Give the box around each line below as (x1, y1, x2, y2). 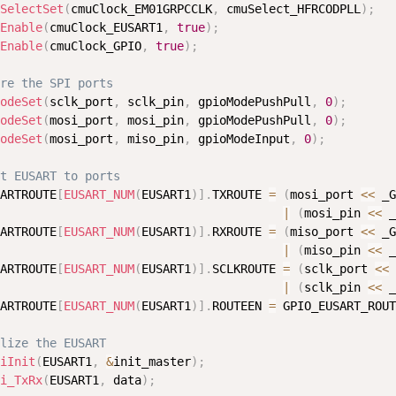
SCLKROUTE (212, 262, 283, 277)
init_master (113, 354, 191, 369)
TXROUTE (212, 187, 269, 202)
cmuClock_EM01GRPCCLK (71, 2, 212, 17)
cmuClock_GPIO (49, 39, 141, 54)
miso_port (290, 225, 361, 240)
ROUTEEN (212, 299, 269, 314)
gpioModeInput (191, 132, 290, 147)
